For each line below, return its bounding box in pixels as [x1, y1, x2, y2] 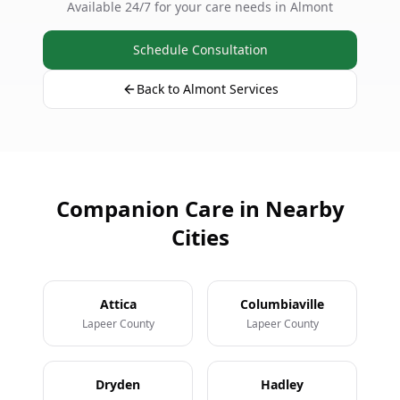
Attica [99, 296, 137, 312]
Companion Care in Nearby [55, 194, 345, 223]
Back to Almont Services [136, 80, 279, 97]
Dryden [96, 376, 140, 393]
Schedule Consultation [132, 41, 268, 58]
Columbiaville [240, 296, 324, 312]
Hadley [261, 376, 304, 393]
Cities [171, 222, 229, 252]
